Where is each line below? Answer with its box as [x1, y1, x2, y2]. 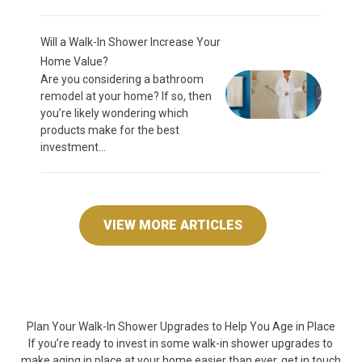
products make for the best [40, 124, 179, 137]
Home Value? [40, 55, 108, 68]
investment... [40, 141, 106, 154]
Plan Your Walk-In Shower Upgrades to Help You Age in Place [26, 320, 335, 333]
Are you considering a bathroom [40, 73, 204, 86]
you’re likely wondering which [40, 107, 188, 120]
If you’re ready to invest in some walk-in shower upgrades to [28, 337, 334, 350]
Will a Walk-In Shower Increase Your [40, 36, 221, 48]
